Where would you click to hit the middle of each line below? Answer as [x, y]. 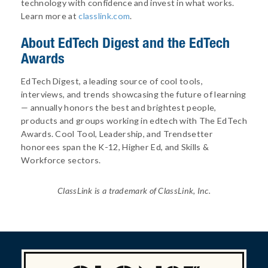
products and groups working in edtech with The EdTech [134, 120]
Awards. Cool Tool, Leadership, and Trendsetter [117, 133]
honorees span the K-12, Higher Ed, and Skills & [115, 147]
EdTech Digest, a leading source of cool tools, [112, 81]
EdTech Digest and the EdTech [144, 42]
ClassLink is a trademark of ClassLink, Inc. [134, 190]
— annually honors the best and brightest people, [119, 107]
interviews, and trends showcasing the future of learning [134, 94]
